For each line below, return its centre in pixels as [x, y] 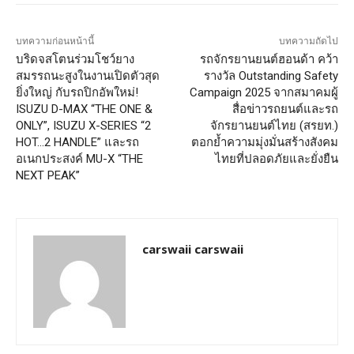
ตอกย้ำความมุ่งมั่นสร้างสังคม [264, 142]
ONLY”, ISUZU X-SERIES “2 [83, 125]
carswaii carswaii [193, 249]
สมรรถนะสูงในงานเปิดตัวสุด [88, 75]
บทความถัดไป [308, 41]
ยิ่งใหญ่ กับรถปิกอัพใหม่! [77, 92]
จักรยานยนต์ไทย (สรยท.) [274, 125]
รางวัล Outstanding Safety [271, 75]
